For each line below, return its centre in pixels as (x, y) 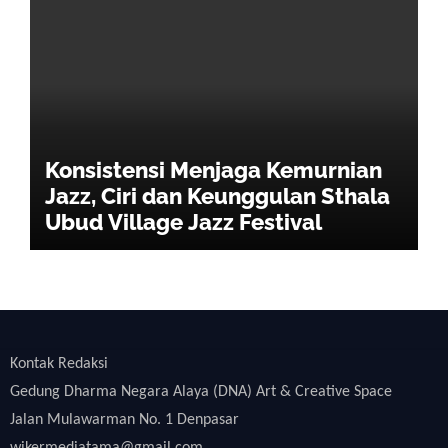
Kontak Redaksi (58, 364)
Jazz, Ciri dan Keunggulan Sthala (217, 196)
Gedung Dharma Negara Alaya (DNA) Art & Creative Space (200, 392)
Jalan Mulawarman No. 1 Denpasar (124, 420)
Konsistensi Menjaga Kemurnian (213, 170)
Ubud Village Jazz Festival (183, 222)
